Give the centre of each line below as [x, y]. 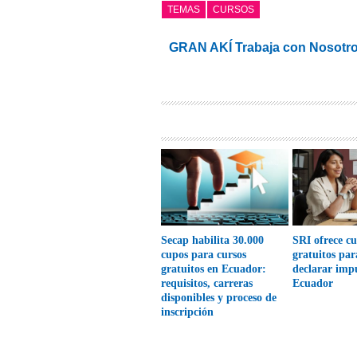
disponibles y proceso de [219, 298]
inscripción [188, 312]
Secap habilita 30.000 [213, 241]
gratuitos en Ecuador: [214, 269]
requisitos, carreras [207, 284]
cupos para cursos [204, 255]
